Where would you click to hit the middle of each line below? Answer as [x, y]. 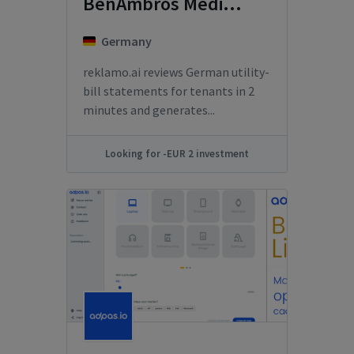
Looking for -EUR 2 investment [177, 154]
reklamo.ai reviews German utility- [176, 72]
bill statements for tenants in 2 [169, 91]
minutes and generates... [149, 110]
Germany [126, 41]
